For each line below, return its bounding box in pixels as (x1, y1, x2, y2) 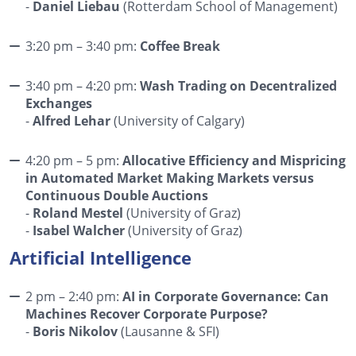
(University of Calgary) (110, 111, 245, 129)
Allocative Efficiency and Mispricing (122, 151, 346, 169)
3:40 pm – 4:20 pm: (25, 76, 140, 94)
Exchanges (25, 94, 92, 112)
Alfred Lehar (33, 111, 110, 130)
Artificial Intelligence (10, 245, 192, 269)
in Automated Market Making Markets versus (25, 168, 314, 187)
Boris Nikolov (33, 322, 118, 340)
